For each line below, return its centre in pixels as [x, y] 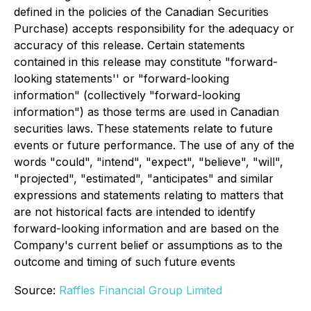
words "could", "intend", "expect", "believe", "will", [149, 162]
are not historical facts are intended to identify [135, 212]
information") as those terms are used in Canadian [146, 112]
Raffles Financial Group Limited [141, 290]
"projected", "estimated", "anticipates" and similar [144, 178]
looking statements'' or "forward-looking [121, 78]
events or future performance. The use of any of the [154, 145]
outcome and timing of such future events [125, 262]
